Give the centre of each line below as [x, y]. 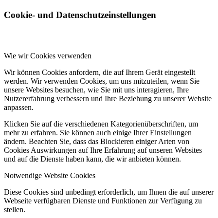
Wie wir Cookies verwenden [48, 56]
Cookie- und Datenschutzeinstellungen [80, 15]
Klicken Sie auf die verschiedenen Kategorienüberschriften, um [101, 124]
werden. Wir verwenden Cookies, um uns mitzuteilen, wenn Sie [102, 81]
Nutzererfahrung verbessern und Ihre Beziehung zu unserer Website [108, 99]
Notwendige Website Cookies [50, 176]
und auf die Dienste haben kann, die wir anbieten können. [92, 159]
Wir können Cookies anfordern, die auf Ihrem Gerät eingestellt [100, 73]
